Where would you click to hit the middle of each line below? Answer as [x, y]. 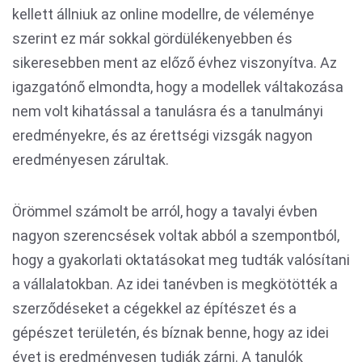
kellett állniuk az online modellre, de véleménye [163, 14]
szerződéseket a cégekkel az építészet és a [154, 308]
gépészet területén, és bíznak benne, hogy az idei [170, 333]
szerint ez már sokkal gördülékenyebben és [152, 38]
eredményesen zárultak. [90, 160]
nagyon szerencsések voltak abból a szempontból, [176, 236]
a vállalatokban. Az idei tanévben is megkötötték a [175, 284]
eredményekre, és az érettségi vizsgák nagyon [162, 135]
